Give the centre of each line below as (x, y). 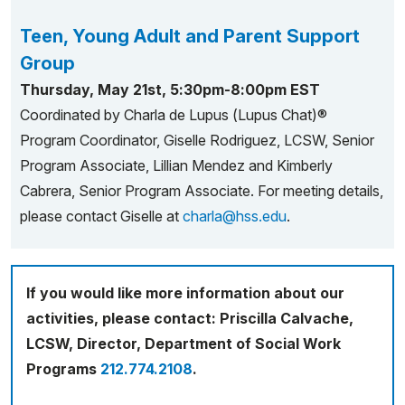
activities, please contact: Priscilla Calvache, (190, 318)
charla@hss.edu (235, 216)
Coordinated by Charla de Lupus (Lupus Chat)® (174, 115)
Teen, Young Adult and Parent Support (190, 36)
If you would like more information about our (185, 293)
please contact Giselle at (101, 216)
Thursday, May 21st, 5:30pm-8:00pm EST (170, 89)
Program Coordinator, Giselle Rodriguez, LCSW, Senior (197, 140)
